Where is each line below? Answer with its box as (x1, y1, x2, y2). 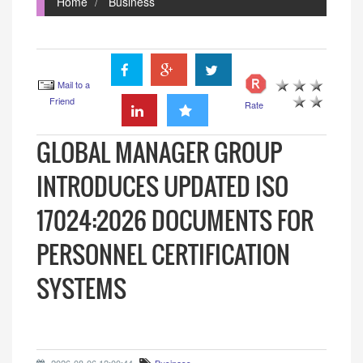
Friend (49, 94, 75, 107)
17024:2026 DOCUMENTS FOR (36, 202, 314, 238)
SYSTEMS (36, 270, 126, 306)
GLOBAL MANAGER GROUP (36, 134, 282, 170)
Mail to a (58, 78, 90, 91)
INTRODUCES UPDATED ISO (36, 168, 288, 204)
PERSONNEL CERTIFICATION (36, 236, 290, 272)
